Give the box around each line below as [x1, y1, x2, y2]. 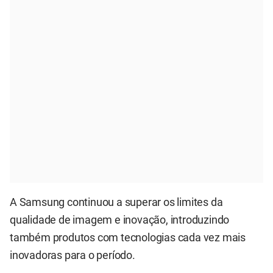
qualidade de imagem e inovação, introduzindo [10, 213, 230, 226]
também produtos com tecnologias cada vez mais [10, 231, 246, 244]
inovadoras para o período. [10, 249, 135, 261]
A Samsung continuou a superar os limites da [10, 196, 223, 208]
